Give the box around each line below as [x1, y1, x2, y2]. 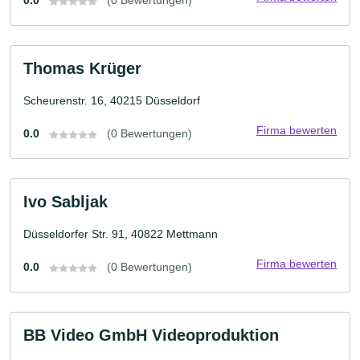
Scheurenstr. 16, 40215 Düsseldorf [23, 94, 200, 107]
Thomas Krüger [23, 59, 141, 77]
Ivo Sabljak [23, 193, 108, 211]
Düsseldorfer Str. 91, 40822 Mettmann [23, 227, 218, 240]
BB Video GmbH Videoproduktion [23, 326, 279, 344]
